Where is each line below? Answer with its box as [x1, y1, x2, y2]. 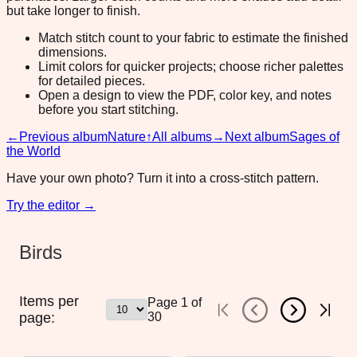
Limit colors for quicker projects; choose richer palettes [38, 59, 343, 73]
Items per [19, 292, 79, 309]
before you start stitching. [38, 102, 178, 116]
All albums [152, 129, 212, 143]
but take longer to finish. [6, 3, 140, 18]
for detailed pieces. [38, 73, 145, 88]
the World [6, 143, 61, 158]
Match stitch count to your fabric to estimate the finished [38, 30, 348, 45]
